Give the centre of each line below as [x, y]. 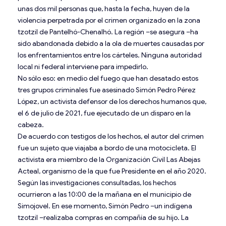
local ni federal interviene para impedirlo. [83, 66]
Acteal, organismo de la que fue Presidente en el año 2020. [112, 171]
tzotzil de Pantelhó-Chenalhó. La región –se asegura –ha [108, 32]
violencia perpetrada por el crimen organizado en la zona [109, 20]
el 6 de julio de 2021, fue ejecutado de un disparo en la [104, 113]
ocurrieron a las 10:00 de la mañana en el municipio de [104, 194]
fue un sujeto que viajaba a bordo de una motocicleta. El [107, 148]
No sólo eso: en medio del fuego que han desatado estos [108, 78]
